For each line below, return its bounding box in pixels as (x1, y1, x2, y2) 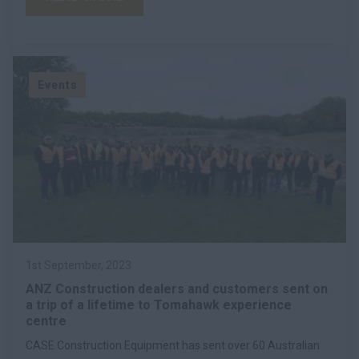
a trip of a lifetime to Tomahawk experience (26, 296, 292, 313)
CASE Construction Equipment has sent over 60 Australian (26, 338, 320, 352)
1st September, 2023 (26, 258, 131, 272)
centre (26, 313, 67, 329)
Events (37, 78, 78, 91)
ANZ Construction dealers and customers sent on (26, 280, 328, 296)
